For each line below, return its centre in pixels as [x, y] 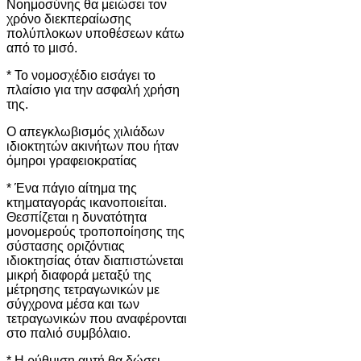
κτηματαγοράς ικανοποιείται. [87, 202]
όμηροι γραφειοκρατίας [72, 160]
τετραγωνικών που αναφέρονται [97, 318]
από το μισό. [42, 48]
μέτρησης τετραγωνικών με [83, 289]
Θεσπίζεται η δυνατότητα [77, 217]
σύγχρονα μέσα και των [73, 304]
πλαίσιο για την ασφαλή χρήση [93, 89]
